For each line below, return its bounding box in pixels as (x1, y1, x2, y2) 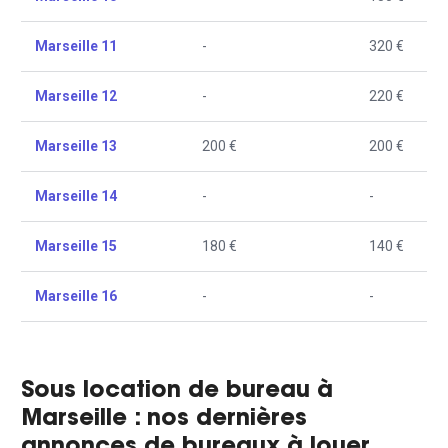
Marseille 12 (35, 88, 117, 104)
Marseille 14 (35, 188, 117, 204)
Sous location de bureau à (21, 380, 333, 403)
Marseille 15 (35, 238, 117, 254)
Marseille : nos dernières (21, 408, 307, 431)
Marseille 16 (35, 288, 117, 304)
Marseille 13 (35, 138, 117, 154)
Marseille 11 (35, 38, 117, 54)
